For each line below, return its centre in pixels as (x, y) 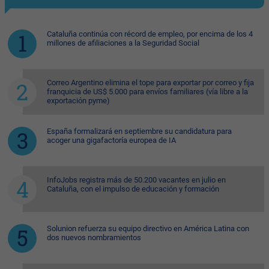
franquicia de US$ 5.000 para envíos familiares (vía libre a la (147, 92)
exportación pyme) (78, 101)
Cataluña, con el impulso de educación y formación (133, 189)
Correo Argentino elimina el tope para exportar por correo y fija (150, 83)
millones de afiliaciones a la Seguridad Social (123, 43)
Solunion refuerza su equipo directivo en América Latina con (148, 229)
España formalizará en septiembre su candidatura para (139, 131)
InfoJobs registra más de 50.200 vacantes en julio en (136, 180)
